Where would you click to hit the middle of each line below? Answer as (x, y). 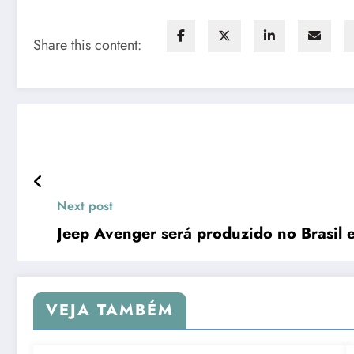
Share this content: (87, 45)
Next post (85, 206)
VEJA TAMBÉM (110, 311)
